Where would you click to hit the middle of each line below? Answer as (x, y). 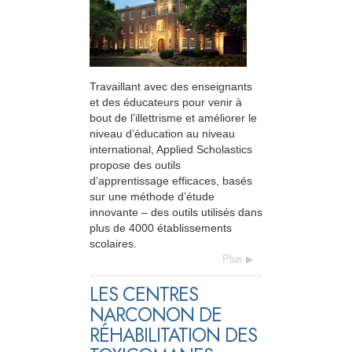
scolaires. (113, 244)
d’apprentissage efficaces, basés (171, 181)
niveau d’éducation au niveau (162, 134)
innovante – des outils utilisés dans (176, 213)
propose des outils (135, 165)
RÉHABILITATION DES (173, 335)
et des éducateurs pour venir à (166, 103)
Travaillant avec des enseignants (171, 87)
